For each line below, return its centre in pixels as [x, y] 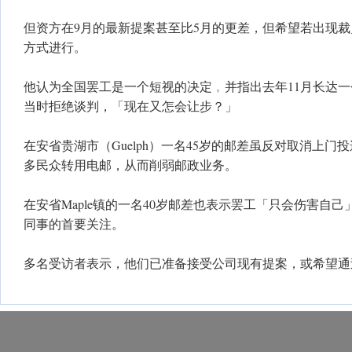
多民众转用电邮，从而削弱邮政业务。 [130, 165]
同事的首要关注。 [74, 224]
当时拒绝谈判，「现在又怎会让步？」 [130, 106]
